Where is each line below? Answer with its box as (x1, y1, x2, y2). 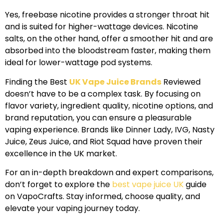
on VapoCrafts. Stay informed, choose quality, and (5, 191, 200, 203)
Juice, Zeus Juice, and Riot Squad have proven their (5, 135, 203, 147)
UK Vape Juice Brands (69, 76, 161, 88)
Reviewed (161, 76, 201, 88)
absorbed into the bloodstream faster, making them (5, 45, 211, 57)
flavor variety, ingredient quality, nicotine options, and (5, 100, 213, 111)
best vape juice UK (112, 179, 186, 191)
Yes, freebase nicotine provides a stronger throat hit (5, 9, 210, 21)
